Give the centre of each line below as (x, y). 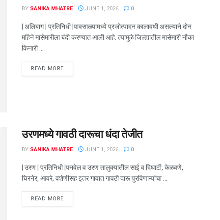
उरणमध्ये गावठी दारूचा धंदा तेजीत (82, 135)
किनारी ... (33, 48)
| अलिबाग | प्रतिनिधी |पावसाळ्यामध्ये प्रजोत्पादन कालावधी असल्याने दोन (107, 26)
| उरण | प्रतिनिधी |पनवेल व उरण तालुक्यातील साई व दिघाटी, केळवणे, (102, 168)
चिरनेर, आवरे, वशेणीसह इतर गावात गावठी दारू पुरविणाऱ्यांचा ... (95, 179)
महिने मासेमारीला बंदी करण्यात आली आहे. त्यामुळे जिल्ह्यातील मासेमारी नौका (108, 37)
